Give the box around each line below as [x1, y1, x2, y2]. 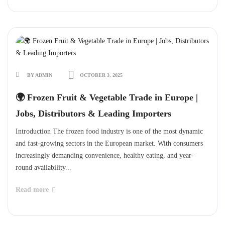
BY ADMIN [26, 72, 54, 78]
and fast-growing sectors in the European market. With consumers [16, 140, 203, 147]
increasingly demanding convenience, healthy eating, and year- [16, 152, 194, 159]
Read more [16, 186, 49, 193]
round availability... [16, 164, 71, 171]
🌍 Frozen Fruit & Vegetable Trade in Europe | [16, 92, 198, 102]
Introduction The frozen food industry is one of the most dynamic [16, 128, 203, 135]
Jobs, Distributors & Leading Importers [16, 108, 171, 119]
